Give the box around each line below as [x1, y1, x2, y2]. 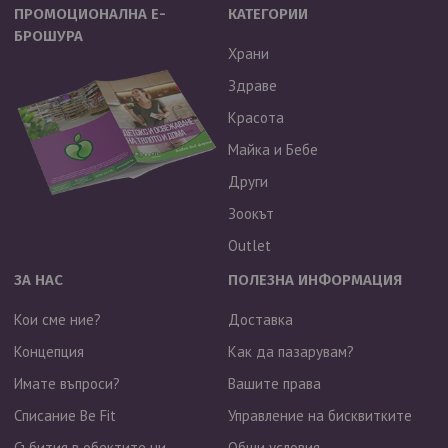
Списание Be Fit [14, 406, 117, 425]
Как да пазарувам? [227, 342, 354, 361]
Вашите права [227, 374, 321, 393]
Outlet [227, 236, 271, 255]
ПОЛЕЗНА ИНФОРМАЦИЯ [227, 271, 402, 289]
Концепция [14, 342, 85, 361]
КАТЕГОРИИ [227, 5, 308, 23]
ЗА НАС [14, 271, 64, 289]
